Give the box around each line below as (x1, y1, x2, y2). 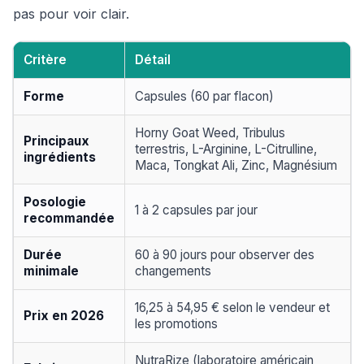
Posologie (24, 194, 86, 210)
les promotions (135, 316, 218, 331)
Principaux (24, 133, 89, 149)
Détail (135, 52, 171, 67)
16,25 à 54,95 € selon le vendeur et (135, 300, 330, 315)
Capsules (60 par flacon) (135, 89, 274, 104)
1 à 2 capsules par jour (135, 202, 258, 218)
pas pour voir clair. (13, 6, 129, 22)
